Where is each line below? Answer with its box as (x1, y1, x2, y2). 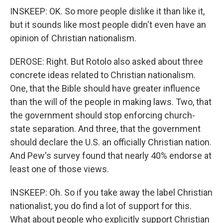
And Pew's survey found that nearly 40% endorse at (10, 150, 212, 161)
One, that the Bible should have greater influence (10, 83, 200, 94)
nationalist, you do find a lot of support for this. (10, 201, 192, 211)
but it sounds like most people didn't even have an (10, 19, 206, 30)
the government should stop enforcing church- (10, 110, 195, 120)
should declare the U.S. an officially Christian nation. (10, 137, 212, 147)
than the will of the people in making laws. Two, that (10, 97, 212, 107)
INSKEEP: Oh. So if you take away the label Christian (10, 187, 213, 198)
